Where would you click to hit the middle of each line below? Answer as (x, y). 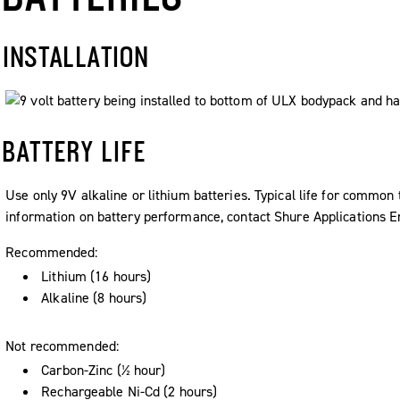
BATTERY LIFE (75, 151)
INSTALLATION (76, 56)
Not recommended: (62, 346)
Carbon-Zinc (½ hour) (104, 371)
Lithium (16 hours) (96, 277)
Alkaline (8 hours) (94, 298)
